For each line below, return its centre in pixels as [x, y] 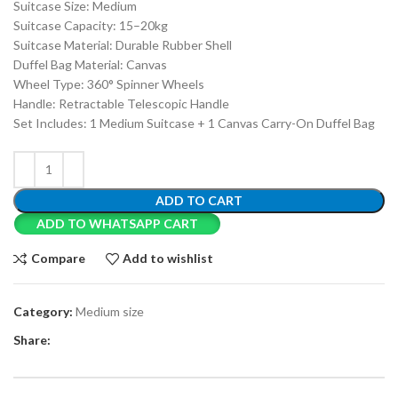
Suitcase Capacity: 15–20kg [91, 25]
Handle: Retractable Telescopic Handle [121, 103]
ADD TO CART [199, 200]
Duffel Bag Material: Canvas [90, 64]
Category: [43, 311]
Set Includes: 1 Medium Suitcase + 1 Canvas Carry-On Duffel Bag [194, 123]
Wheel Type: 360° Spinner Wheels [109, 84]
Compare [58, 259]
